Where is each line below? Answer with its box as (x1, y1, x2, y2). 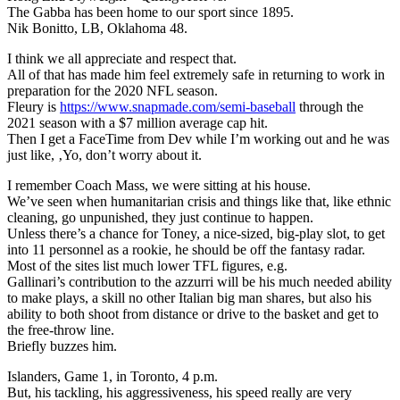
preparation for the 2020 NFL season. (7, 82, 218, 98)
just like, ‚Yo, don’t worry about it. (7, 146, 202, 162)
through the (296, 98, 363, 114)
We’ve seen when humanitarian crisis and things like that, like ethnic (7, 193, 391, 209)
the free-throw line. (7, 321, 114, 337)
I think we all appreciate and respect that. (7, 50, 237, 66)
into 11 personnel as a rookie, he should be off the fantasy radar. (7, 241, 365, 257)
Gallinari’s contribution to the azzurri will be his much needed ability (7, 273, 392, 289)
